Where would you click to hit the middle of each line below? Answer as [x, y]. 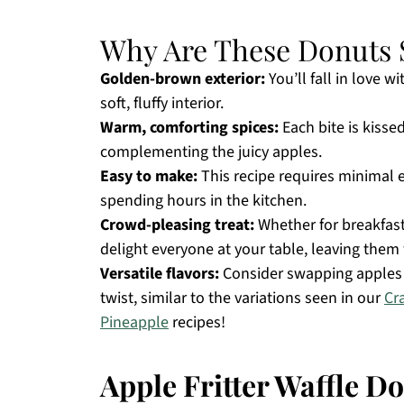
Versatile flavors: [160, 274]
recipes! [197, 322]
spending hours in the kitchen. [203, 201]
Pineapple [134, 322]
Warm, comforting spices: [189, 128]
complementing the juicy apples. [211, 152]
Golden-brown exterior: [183, 79]
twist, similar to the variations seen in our [242, 298]
